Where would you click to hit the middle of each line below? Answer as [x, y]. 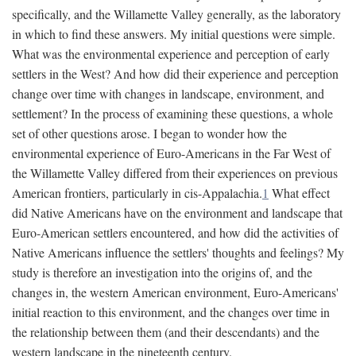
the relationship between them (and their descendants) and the [166, 332]
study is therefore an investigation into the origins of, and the [162, 272]
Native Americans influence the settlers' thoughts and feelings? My [178, 252]
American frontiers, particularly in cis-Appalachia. [137, 193]
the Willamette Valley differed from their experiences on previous [175, 173]
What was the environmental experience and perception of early [171, 54]
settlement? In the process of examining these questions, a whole [172, 113]
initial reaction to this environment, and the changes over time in [171, 312]
